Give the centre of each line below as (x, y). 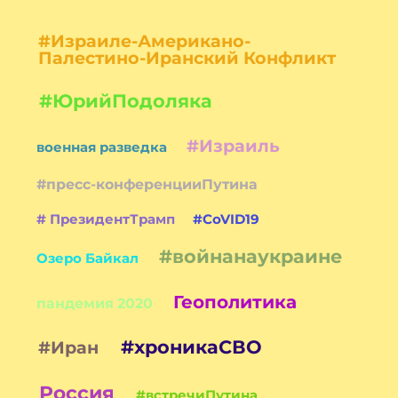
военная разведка (102, 147)
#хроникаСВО (191, 346)
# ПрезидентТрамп (106, 219)
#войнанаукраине (250, 257)
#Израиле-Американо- (144, 40)
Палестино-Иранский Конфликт (187, 57)
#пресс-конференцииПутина (147, 185)
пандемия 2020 (95, 304)
